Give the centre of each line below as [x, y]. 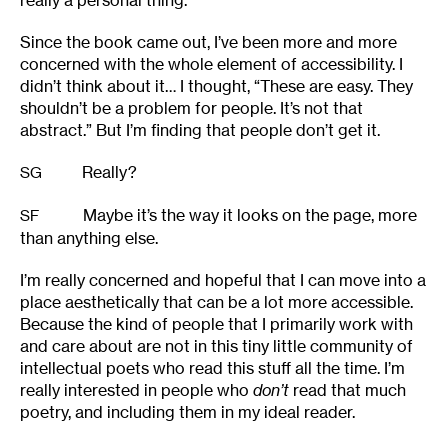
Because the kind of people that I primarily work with [216, 324]
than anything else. [89, 238]
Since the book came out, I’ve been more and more [208, 42]
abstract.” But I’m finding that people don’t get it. [200, 130]
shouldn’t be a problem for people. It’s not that [191, 108]
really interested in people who [136, 390]
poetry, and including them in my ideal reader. [187, 412]
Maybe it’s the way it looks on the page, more [248, 215]
